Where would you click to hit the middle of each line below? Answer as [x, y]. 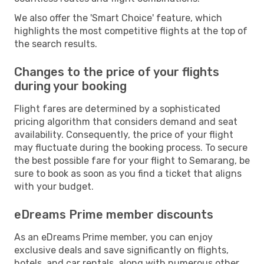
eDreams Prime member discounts [114, 214]
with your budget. [54, 186]
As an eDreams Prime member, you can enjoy [113, 237]
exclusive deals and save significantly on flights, [121, 250]
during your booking [70, 86]
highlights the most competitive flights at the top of [131, 31]
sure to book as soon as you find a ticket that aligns [128, 173]
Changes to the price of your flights [117, 72]
